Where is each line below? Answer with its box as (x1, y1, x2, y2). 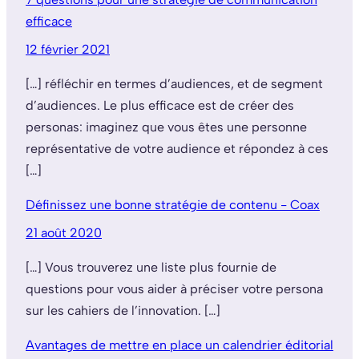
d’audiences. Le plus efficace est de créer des (26, 97, 294, 113)
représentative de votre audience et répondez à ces (26, 140, 329, 156)
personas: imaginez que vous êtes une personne (26, 119, 307, 135)
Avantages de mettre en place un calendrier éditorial (26, 337, 333, 353)
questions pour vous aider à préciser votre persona (26, 280, 323, 296)
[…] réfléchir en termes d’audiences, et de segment (26, 75, 323, 91)
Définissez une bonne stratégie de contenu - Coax (26, 196, 320, 212)
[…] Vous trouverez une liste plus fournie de (26, 259, 276, 275)
